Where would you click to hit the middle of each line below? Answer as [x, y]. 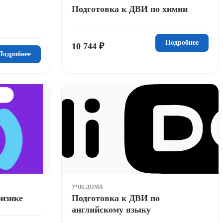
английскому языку [111, 209]
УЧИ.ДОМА [87, 186]
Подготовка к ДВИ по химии [130, 9]
